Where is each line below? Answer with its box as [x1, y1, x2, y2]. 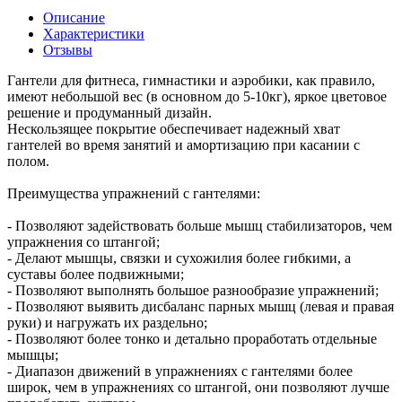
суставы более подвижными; [7, 266, 184, 282]
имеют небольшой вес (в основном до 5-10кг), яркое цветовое [7, 88, 387, 104]
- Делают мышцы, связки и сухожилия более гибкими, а [7, 249, 351, 266]
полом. [7, 153, 49, 169]
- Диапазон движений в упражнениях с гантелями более [7, 363, 353, 379]
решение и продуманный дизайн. [7, 104, 212, 120]
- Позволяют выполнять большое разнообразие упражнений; [7, 282, 379, 298]
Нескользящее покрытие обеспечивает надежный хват [7, 120, 340, 136]
